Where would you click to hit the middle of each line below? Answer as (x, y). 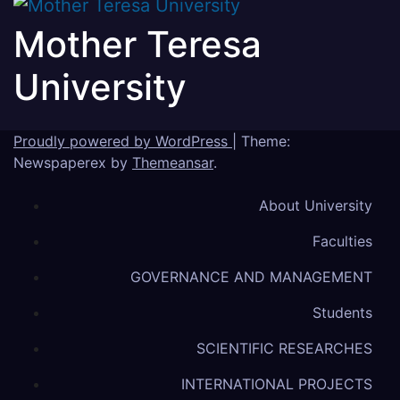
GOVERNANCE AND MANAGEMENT (251, 277)
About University (316, 206)
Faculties (342, 242)
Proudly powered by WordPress (123, 142)
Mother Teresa (137, 45)
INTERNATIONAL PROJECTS (277, 384)
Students (342, 313)
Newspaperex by (73, 163)
